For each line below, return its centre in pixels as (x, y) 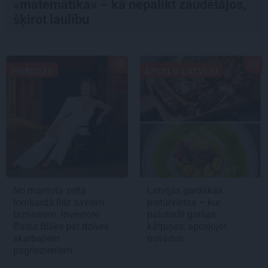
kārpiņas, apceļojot (187, 226)
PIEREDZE (32, 71)
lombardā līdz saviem (59, 202)
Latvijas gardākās (185, 190)
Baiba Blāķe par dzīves (61, 226)
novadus (167, 238)
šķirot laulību (53, 19)
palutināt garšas (182, 214)
